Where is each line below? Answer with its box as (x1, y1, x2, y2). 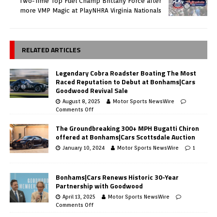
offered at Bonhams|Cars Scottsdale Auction (56, 132, 195, 142)
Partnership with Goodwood (56, 181, 143, 191)
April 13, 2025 (62, 193, 95, 201)
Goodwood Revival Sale (56, 85, 128, 96)
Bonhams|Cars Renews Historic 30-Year (56, 172, 179, 183)
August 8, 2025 (62, 98, 100, 105)
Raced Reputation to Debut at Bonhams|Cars (56, 77, 195, 87)
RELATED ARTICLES (22, 45, 80, 55)
